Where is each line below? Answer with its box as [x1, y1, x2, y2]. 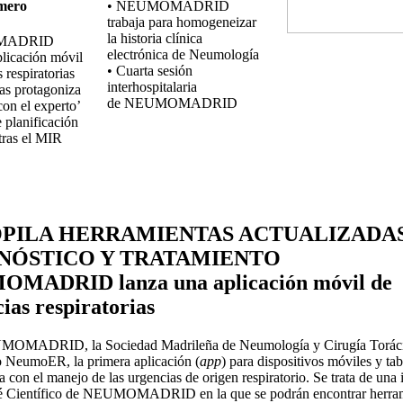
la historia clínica [107, 30, 202, 46]
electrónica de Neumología [107, 46, 259, 62]
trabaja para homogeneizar [107, 13, 256, 30]
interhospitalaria [107, 78, 197, 94]
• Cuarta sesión [107, 62, 193, 78]
